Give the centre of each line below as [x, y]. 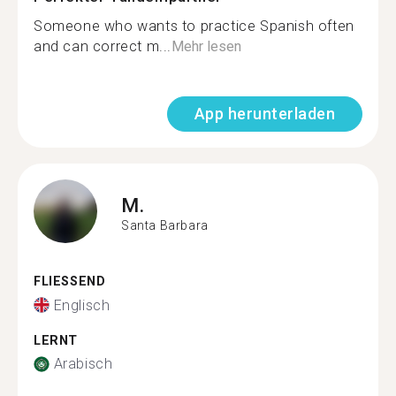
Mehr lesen [206, 46]
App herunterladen [264, 114]
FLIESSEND [65, 282]
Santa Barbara [165, 225]
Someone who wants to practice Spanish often [194, 26]
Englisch [82, 305]
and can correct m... [103, 46]
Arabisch [83, 364]
